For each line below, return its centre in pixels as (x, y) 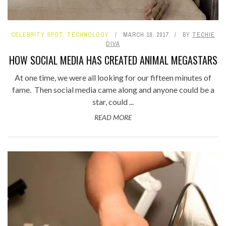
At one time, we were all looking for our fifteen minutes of (113, 78)
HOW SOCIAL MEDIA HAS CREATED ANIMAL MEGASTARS (113, 60)
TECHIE (204, 35)
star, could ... (113, 102)
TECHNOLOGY (88, 35)
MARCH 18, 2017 (146, 35)
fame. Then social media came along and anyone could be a (113, 90)
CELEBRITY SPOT (37, 35)
